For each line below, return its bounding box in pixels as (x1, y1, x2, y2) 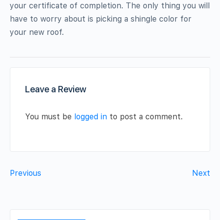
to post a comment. (107, 111, 183, 121)
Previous (10, 168, 41, 178)
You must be (25, 111, 74, 121)
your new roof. (10, 27, 64, 37)
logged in (74, 111, 107, 121)
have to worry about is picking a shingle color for (10, 14, 192, 24)
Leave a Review (25, 83, 86, 94)
